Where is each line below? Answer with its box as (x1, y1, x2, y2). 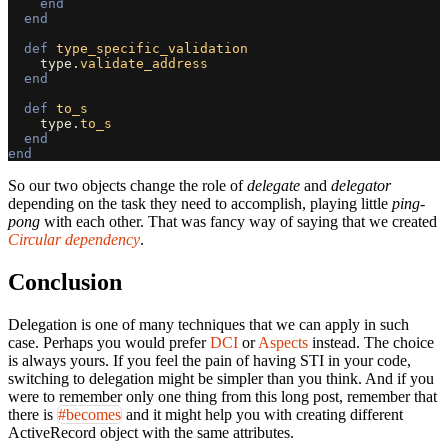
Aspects (258, 333, 308, 351)
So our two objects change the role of (8, 176, 247, 194)
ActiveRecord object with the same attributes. (8, 423, 294, 441)
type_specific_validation (56, 40, 248, 56)
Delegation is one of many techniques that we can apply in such (8, 315, 409, 333)
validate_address (80, 55, 208, 71)
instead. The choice (308, 333, 434, 351)
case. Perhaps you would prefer (8, 333, 210, 351)
